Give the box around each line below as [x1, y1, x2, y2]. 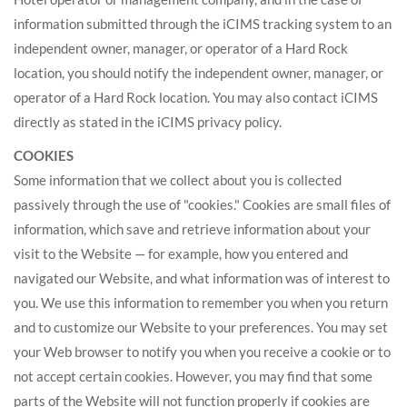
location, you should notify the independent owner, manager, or [14, 65, 383, 81]
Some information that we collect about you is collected [14, 172, 342, 188]
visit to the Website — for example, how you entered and [14, 245, 348, 262]
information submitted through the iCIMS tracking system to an [14, 15, 392, 32]
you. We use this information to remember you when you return [14, 294, 388, 311]
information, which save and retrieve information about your [14, 221, 371, 237]
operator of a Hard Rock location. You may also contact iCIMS [14, 89, 378, 105]
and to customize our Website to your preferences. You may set [14, 319, 388, 335]
